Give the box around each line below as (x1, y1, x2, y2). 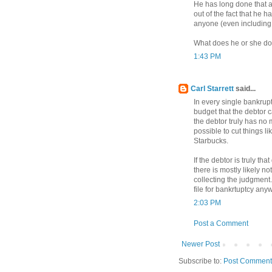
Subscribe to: (178, 257, 223, 266)
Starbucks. (194, 137, 228, 146)
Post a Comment (194, 219, 248, 228)
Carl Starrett (191, 84, 234, 93)
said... (234, 84, 256, 93)
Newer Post (182, 240, 220, 249)
